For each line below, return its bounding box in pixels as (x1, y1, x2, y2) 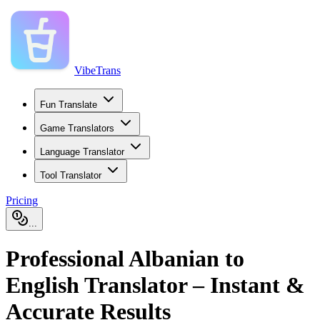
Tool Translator (40, 170, 101, 181)
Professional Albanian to (6, 246, 244, 272)
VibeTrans (74, 64, 121, 76)
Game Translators (40, 123, 114, 134)
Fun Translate (40, 99, 97, 110)
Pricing (6, 194, 38, 206)
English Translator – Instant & (6, 272, 305, 299)
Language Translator (40, 146, 124, 157)
